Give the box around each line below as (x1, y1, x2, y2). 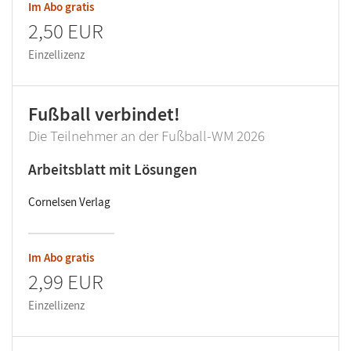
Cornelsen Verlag (28, 194, 110, 210)
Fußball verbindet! (28, 102, 180, 127)
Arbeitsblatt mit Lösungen (28, 160, 197, 179)
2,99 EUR (28, 268, 103, 295)
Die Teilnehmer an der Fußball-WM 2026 (28, 126, 265, 146)
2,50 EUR (28, 17, 103, 45)
